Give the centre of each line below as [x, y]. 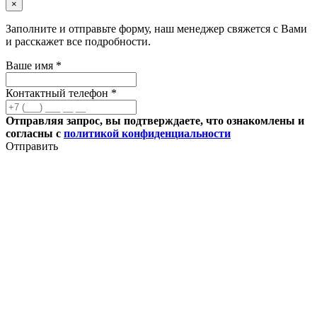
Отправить [32, 146]
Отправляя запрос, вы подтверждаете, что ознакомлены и [155, 121]
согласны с [35, 134]
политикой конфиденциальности [147, 134]
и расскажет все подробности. [78, 42]
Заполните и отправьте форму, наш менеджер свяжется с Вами [156, 29]
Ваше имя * [34, 66]
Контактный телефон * [61, 93]
